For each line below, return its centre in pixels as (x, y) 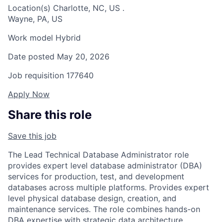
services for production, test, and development (96, 177)
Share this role (50, 115)
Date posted (31, 57)
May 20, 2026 (83, 57)
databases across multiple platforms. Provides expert (109, 188)
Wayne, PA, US (35, 19)
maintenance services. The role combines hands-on (104, 209)
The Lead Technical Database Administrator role (98, 155)
